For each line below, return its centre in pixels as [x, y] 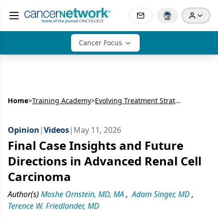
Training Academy [62, 100]
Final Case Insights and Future [96, 145]
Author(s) [23, 194]
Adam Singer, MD [161, 194]
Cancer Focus [100, 43]
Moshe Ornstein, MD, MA [82, 194]
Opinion [24, 130]
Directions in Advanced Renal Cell [105, 161]
